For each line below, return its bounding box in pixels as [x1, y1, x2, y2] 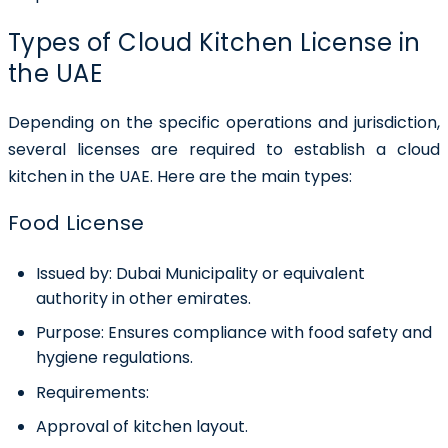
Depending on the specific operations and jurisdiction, [8, 110, 440, 134]
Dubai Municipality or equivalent [112, 261, 365, 285]
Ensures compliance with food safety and [108, 321, 432, 345]
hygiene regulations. [36, 346, 193, 370]
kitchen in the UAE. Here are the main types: [8, 164, 352, 188]
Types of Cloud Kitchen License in [8, 25, 421, 59]
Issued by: [36, 261, 112, 285]
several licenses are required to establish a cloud [8, 137, 440, 161]
